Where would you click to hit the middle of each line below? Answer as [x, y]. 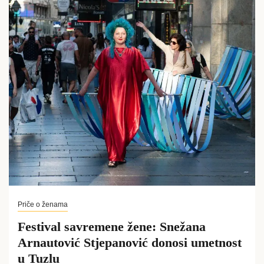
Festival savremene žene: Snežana [112, 227]
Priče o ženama [43, 204]
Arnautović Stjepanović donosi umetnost [130, 242]
